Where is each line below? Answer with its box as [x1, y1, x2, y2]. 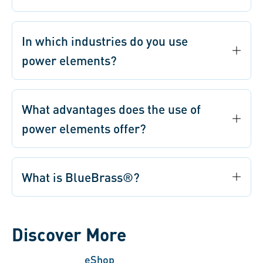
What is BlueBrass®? [22, 168, 141, 185]
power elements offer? [22, 120, 150, 136]
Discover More [12, 222, 126, 245]
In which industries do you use [22, 32, 188, 49]
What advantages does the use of [22, 100, 201, 117]
